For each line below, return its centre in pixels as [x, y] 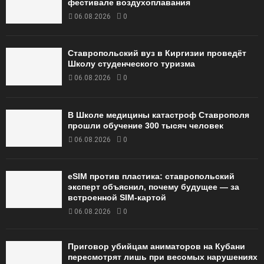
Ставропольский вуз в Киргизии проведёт [157, 53]
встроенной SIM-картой [117, 197]
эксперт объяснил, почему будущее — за [154, 187]
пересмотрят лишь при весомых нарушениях [163, 257]
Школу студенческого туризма [131, 64]
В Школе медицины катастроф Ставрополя [159, 115]
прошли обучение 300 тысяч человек [146, 125]
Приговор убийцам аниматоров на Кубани [156, 246]
